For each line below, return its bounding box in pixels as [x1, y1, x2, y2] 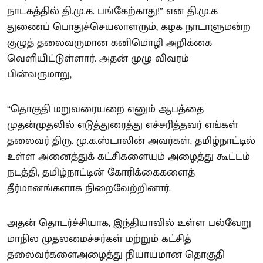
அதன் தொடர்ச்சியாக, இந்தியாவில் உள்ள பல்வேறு [7, 214, 251, 232]
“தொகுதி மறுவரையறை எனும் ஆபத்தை [7, 100, 204, 118]
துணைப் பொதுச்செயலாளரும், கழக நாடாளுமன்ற [7, 18, 251, 36]
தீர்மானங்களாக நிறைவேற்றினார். [7, 180, 171, 197]
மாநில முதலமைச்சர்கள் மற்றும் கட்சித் [7, 230, 191, 248]
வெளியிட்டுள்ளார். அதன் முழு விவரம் [7, 50, 189, 68]
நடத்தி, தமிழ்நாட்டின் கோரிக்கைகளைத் [7, 164, 195, 181]
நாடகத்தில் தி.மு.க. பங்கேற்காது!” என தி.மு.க [7, 2, 218, 20]
